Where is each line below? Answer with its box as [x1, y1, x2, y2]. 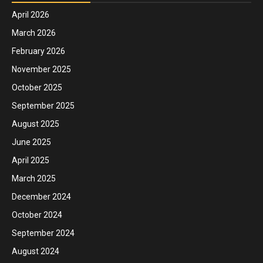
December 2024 [12, 192, 71, 202]
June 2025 [12, 137, 51, 147]
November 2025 [12, 65, 71, 75]
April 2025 [12, 156, 49, 166]
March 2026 [12, 28, 56, 38]
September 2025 [12, 101, 75, 111]
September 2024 [12, 228, 75, 238]
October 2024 [12, 210, 62, 220]
